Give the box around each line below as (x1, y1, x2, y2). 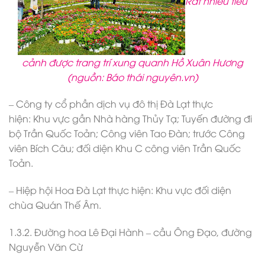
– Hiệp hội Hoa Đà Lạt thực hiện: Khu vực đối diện (9, 183, 231, 197)
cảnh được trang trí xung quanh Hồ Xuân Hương (22, 55, 243, 69)
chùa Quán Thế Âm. (9, 198, 101, 212)
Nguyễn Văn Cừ (9, 240, 83, 254)
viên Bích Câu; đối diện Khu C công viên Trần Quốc (9, 141, 241, 155)
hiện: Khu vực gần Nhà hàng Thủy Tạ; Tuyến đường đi (9, 112, 252, 125)
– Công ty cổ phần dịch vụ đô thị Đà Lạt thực (9, 97, 213, 111)
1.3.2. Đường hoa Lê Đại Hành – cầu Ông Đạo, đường (9, 225, 252, 239)
